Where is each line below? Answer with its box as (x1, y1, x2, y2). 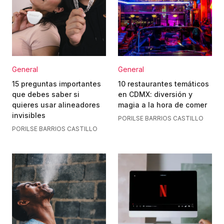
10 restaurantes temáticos (118, 79, 209, 88)
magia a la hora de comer (118, 100, 207, 109)
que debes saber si (12, 90, 79, 98)
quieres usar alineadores (12, 100, 100, 109)
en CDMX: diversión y (118, 90, 192, 98)
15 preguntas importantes (12, 79, 101, 88)
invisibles (12, 111, 45, 119)
